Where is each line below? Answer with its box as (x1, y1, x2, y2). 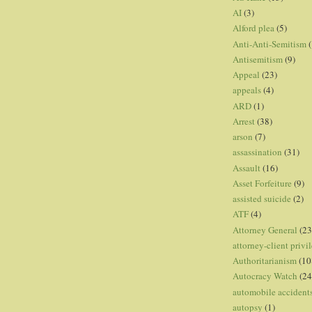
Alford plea (233, 22, 274, 35)
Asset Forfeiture (233, 176, 292, 189)
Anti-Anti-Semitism (233, 37, 306, 50)
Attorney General (233, 223, 297, 236)
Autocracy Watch (233, 270, 297, 283)
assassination (233, 146, 282, 159)
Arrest (233, 114, 255, 127)
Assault (233, 161, 260, 174)
